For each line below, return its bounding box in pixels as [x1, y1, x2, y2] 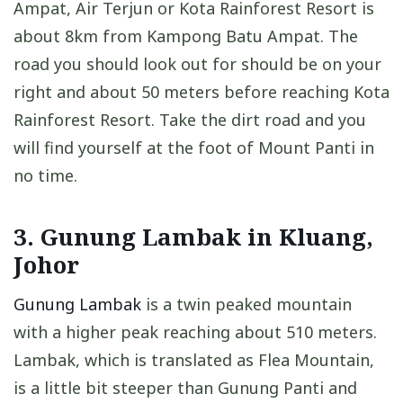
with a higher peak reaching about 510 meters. [13, 320, 377, 343]
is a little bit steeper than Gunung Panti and [13, 376, 357, 399]
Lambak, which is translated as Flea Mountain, [13, 348, 374, 371]
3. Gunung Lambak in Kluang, [13, 219, 373, 253]
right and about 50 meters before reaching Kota [13, 81, 390, 103]
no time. [13, 165, 77, 187]
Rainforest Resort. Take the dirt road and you [13, 109, 366, 131]
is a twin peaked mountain [141, 292, 352, 315]
